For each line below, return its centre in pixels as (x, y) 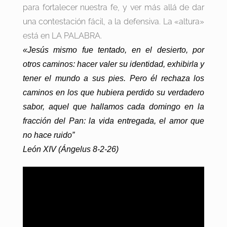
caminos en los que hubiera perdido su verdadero (113, 93)
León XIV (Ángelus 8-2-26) (70, 149)
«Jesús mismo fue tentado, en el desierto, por (113, 50)
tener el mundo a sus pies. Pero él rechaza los (113, 79)
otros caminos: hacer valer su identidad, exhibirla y (113, 64)
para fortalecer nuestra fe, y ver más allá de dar (113, 8)
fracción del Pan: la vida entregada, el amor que (113, 121)
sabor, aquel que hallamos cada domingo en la (113, 107)
